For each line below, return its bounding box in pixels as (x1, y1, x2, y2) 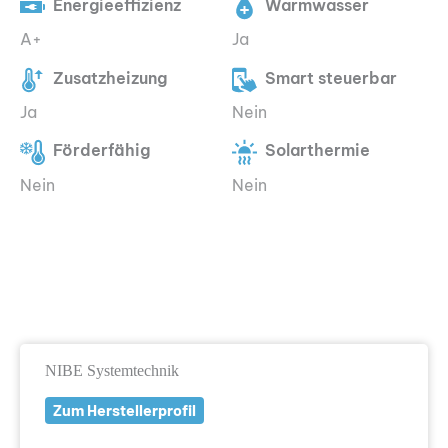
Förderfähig (52, 140, 150, 161)
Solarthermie (265, 140, 371, 161)
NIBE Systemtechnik (44, 360, 179, 380)
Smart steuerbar (265, 67, 398, 88)
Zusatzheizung (52, 67, 167, 88)
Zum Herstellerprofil (52, 402, 196, 419)
